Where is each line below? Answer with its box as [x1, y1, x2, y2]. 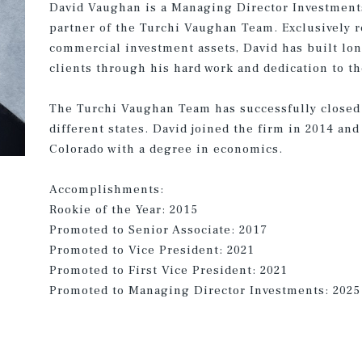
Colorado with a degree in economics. [49, 141, 284, 157]
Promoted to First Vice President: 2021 [49, 263, 288, 278]
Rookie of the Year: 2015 [49, 202, 199, 217]
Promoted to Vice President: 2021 [49, 242, 255, 258]
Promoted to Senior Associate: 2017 [49, 222, 268, 238]
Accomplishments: [49, 182, 165, 197]
